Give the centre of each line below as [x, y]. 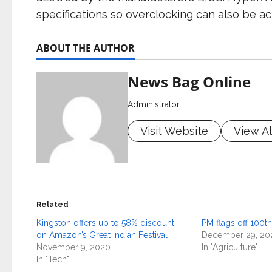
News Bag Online [189, 82]
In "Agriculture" [229, 247]
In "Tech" [53, 259]
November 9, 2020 [73, 247]
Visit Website [174, 131]
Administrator [154, 104]
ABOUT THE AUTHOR [86, 48]
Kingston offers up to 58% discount [105, 223]
